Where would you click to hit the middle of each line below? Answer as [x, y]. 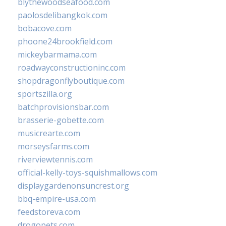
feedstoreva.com [49, 212]
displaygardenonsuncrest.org [73, 186]
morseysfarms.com [53, 147]
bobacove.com [45, 29]
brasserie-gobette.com [61, 120]
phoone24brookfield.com [65, 42]
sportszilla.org [45, 94]
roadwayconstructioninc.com [72, 68]
